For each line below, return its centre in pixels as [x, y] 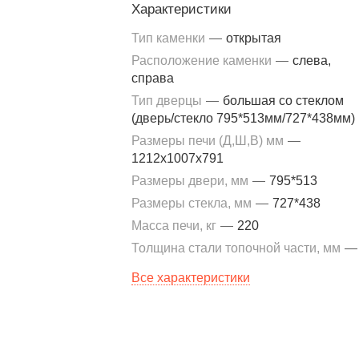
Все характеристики [191, 278]
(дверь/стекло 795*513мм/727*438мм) [243, 118]
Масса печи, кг [175, 226]
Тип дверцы [168, 101]
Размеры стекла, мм [193, 203]
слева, [312, 61]
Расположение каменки [203, 61]
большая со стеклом [283, 101]
